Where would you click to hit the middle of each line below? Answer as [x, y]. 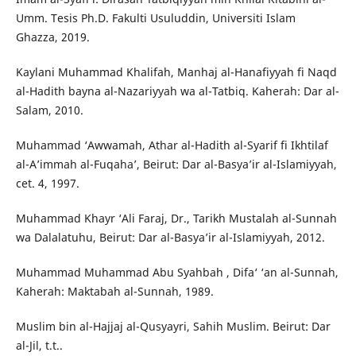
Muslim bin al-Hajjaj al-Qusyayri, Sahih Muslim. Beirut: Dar [173, 326]
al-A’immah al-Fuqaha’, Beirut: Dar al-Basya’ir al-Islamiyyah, [176, 164]
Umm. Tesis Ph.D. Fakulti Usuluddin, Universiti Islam [155, 17]
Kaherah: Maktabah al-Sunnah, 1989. [114, 291]
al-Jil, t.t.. [39, 345]
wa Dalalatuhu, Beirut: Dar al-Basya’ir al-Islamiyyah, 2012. [170, 237]
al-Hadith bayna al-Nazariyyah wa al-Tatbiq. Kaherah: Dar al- [177, 91]
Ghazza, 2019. [52, 37]
